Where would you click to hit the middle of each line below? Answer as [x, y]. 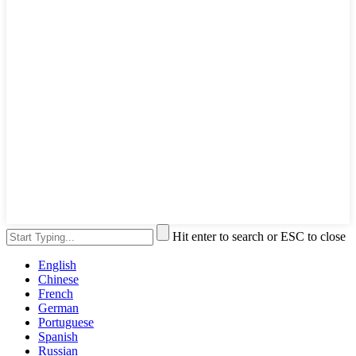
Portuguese [66, 322]
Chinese [58, 279]
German [58, 308]
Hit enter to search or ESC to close [259, 236]
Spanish [58, 336]
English [57, 265]
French [56, 293]
